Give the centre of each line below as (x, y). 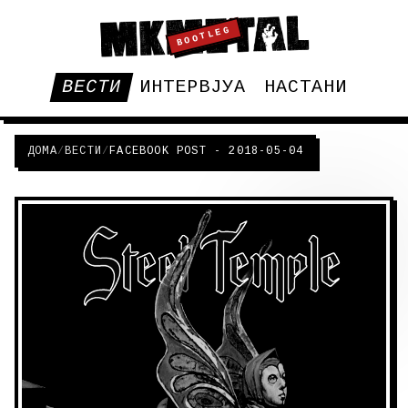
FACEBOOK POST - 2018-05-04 (207, 151)
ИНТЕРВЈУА (192, 87)
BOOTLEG (204, 36)
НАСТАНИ (305, 87)
